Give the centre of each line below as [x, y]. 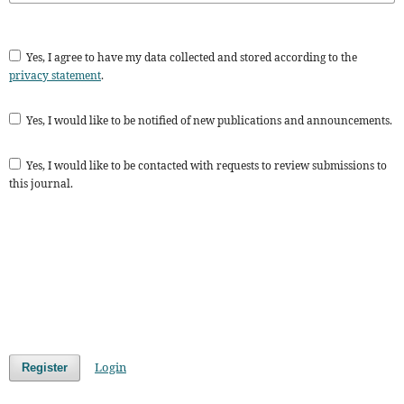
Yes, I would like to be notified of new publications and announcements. [209, 120]
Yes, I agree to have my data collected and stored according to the [192, 57]
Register [45, 367]
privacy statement [55, 75]
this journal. [41, 183]
